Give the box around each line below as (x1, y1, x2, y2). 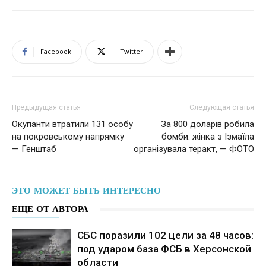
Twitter (120, 47, 143, 56)
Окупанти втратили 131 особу (12, 119, 133, 129)
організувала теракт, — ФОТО (134, 144, 254, 154)
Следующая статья (189, 103, 254, 112)
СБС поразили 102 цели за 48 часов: (77, 229, 254, 241)
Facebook (40, 47, 71, 56)
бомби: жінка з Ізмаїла (161, 131, 254, 142)
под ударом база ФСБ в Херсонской (77, 243, 251, 255)
